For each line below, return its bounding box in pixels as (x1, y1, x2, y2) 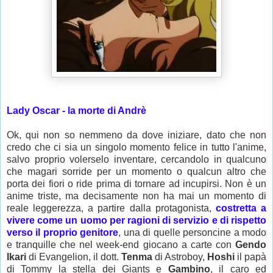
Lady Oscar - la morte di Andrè (7, 105, 146, 116)
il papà (237, 252, 266, 263)
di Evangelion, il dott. (29, 252, 121, 263)
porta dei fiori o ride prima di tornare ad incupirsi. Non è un (7, 179, 266, 190)
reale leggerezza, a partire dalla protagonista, (7, 203, 216, 214)
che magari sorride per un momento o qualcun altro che (7, 166, 266, 177)
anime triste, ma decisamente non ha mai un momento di (7, 191, 266, 202)
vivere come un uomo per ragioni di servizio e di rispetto (7, 215, 266, 226)
